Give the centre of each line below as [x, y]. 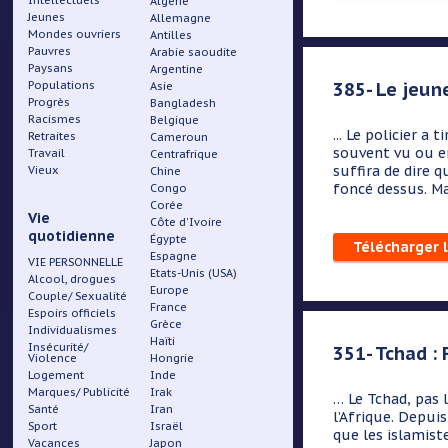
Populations [62, 85]
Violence [53, 358]
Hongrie [172, 358]
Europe [170, 290]
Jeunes [47, 17]
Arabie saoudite [194, 52]
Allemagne [181, 18]
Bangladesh [183, 103]
